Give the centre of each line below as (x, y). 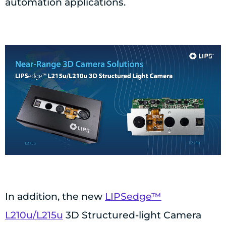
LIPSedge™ (133, 196)
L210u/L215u (34, 215)
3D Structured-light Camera (132, 215)
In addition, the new (55, 196)
